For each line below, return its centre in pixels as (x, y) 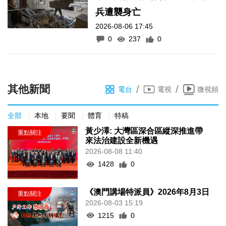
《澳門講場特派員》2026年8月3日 (148, 192)
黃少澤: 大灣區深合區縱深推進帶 (144, 131)
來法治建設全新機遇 (122, 141)
